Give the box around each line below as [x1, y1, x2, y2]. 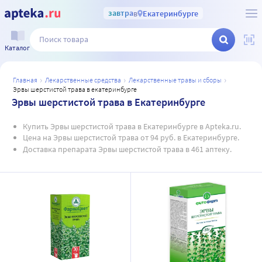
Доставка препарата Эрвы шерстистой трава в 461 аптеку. [22, 143, 232, 154]
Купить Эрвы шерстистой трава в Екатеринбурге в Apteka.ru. [22, 120, 241, 132]
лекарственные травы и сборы [133, 75, 222, 84]
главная [16, 75, 37, 84]
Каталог [5, 43, 30, 52]
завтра [108, 8, 133, 18]
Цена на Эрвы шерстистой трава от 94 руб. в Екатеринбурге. [22, 132, 239, 143]
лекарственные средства [49, 75, 121, 84]
